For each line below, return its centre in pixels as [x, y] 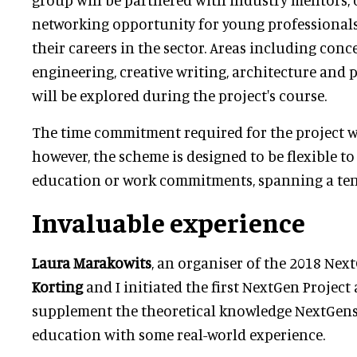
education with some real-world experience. [180, 334]
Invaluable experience [169, 221]
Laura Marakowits [92, 262]
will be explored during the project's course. [179, 95]
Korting [57, 286]
